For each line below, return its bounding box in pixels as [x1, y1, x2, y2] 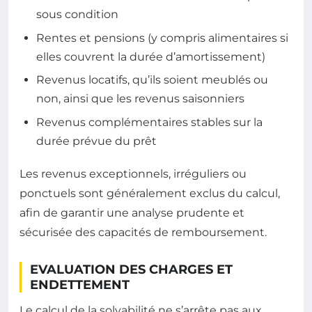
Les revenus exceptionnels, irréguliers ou [19, 166, 247, 180]
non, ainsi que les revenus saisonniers [36, 92, 244, 106]
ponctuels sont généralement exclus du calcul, [19, 186, 280, 200]
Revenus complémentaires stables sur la [36, 115, 263, 129]
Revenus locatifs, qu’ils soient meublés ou [36, 73, 268, 87]
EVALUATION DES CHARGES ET [30, 261, 233, 277]
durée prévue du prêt [36, 134, 157, 148]
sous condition [36, 8, 118, 22]
